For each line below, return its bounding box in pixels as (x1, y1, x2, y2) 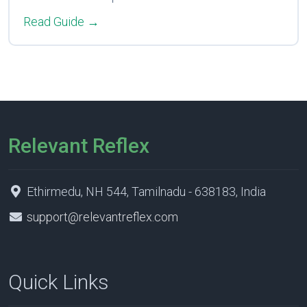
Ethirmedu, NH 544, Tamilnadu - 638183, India (23, 184, 266, 199)
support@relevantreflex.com (26, 209, 178, 224)
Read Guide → (23, 14, 99, 29)
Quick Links (8, 269, 109, 294)
